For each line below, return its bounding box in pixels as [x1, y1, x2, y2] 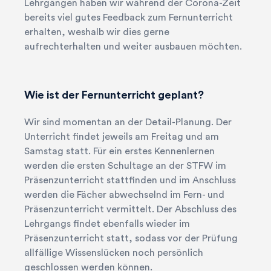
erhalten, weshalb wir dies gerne [24, 27, 169, 37]
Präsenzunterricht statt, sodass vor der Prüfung [24, 233, 238, 243]
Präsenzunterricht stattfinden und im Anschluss [24, 175, 236, 185]
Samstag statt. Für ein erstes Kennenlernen [24, 146, 215, 156]
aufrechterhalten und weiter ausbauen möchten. [24, 41, 242, 51]
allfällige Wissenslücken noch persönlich [24, 247, 203, 258]
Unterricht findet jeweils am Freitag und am [24, 131, 219, 142]
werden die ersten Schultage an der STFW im [24, 160, 226, 171]
